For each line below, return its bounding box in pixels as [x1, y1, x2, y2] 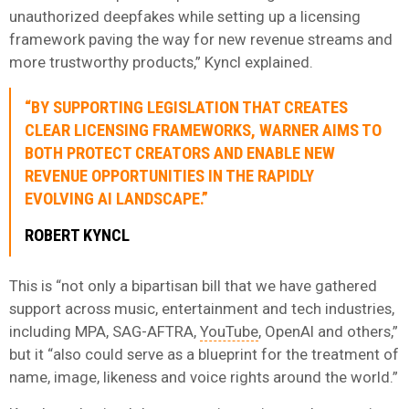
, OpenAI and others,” [258, 321, 398, 341]
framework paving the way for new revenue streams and [9, 29, 393, 48]
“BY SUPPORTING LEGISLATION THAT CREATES [25, 97, 348, 118]
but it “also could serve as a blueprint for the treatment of [9, 344, 399, 363]
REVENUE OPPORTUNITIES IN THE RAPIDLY [25, 165, 314, 186]
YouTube [200, 321, 258, 341]
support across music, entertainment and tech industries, [9, 299, 394, 318]
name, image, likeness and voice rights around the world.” [9, 367, 398, 386]
